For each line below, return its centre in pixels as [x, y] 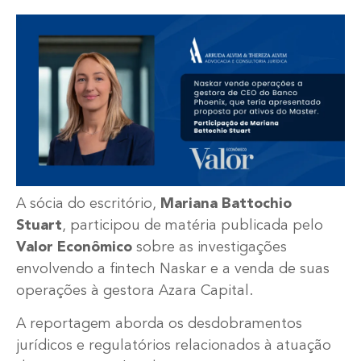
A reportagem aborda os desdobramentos [159, 324]
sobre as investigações [210, 248]
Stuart [39, 226]
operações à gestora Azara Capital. [135, 291]
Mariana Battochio [226, 204]
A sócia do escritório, [88, 204]
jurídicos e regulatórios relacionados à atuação [174, 346]
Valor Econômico [74, 248]
